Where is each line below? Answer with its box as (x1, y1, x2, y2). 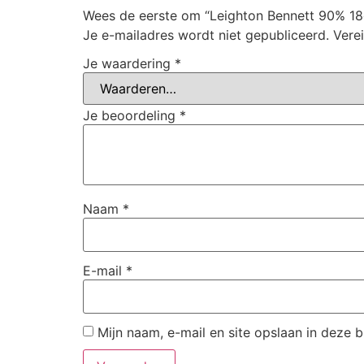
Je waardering (83, 55, 175, 72)
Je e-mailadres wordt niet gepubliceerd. (83, 26, 329, 43)
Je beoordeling (83, 107, 180, 124)
